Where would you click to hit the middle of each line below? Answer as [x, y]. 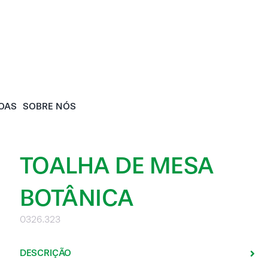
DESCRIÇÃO [45, 253]
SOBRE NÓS [50, 106]
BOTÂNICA [77, 198]
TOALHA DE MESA [117, 165]
